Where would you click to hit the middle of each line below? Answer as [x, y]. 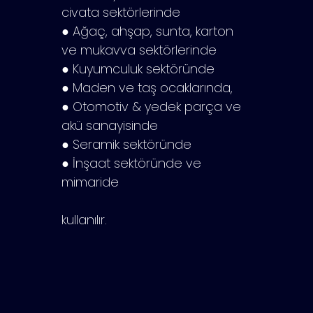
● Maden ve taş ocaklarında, [147, 87]
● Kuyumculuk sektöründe [138, 68]
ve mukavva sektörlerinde [139, 50]
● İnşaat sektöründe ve [131, 163]
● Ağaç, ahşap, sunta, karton [147, 31]
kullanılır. [84, 219]
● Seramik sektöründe [126, 144]
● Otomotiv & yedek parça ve [151, 106]
